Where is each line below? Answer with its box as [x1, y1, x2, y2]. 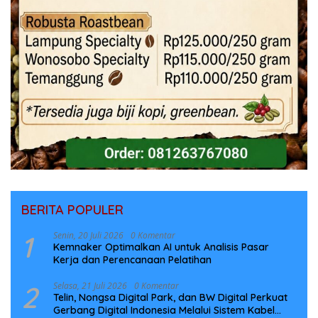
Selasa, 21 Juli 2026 [53, 280, 127, 292]
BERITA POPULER [21, 202, 124, 219]
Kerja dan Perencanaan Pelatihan [53, 253, 212, 267]
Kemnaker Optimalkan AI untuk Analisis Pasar [53, 241, 269, 254]
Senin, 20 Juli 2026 [53, 229, 124, 242]
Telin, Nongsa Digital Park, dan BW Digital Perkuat [53, 291, 287, 305]
